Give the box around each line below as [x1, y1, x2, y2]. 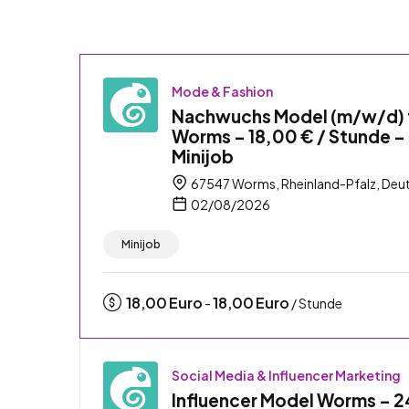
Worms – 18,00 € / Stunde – [172, 124, 405, 147]
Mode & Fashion [172, 82, 273, 100]
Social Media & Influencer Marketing [172, 366, 401, 383]
